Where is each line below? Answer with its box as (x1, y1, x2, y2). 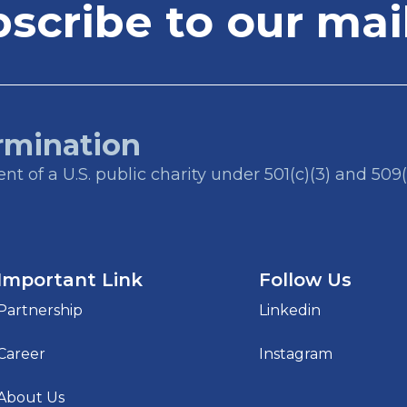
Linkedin (259, 301, 322, 319)
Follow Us (259, 268, 352, 291)
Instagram (259, 344, 333, 362)
